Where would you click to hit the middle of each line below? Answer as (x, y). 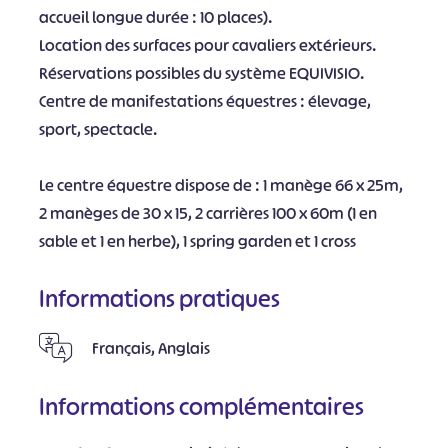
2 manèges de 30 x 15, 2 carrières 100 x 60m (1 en (207, 213)
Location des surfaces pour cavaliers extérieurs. (207, 45)
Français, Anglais (150, 347)
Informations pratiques (159, 298)
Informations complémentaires (201, 406)
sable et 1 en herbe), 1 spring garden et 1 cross (197, 241)
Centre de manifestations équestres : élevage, (204, 101)
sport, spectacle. (97, 129)
